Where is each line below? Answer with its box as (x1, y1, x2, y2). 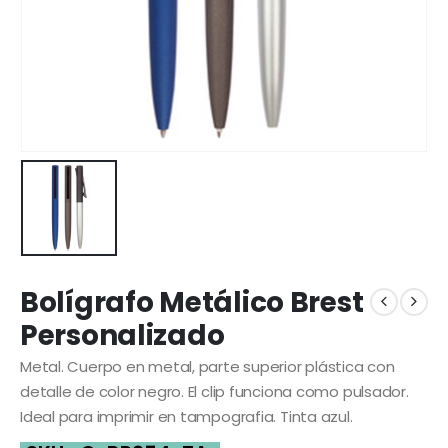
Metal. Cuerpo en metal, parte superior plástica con (20, 355, 395, 377)
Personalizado (20, 315, 225, 355)
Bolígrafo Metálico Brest (20, 282, 364, 322)
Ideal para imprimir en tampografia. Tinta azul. (20, 405, 353, 427)
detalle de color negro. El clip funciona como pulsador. (20, 380, 409, 402)
